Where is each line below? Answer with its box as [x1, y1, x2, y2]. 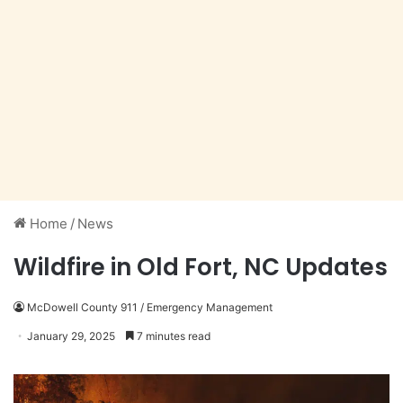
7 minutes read [134, 329, 210, 344]
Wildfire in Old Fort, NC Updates [13, 251, 388, 284]
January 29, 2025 [27, 329, 115, 344]
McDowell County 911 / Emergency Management [27, 300, 273, 315]
